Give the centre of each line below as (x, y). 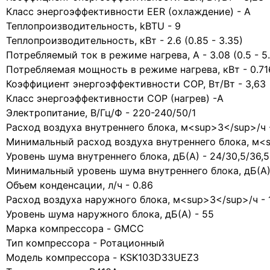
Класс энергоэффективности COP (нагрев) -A (115, 98)
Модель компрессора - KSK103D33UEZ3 (102, 257)
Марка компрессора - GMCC (75, 228)
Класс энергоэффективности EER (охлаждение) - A (128, 11)
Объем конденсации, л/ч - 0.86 (80, 185)
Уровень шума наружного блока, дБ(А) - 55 (110, 214)
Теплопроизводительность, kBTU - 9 (93, 26)
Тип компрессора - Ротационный (85, 243)
